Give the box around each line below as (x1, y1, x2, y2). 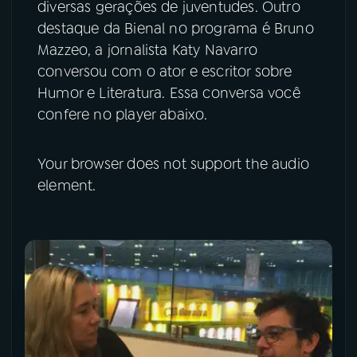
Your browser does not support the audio (37, 155, 310, 175)
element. (37, 176, 96, 196)
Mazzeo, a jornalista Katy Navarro (37, 41, 257, 61)
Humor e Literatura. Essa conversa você (37, 84, 300, 104)
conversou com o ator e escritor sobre (37, 62, 292, 82)
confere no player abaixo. (37, 105, 208, 125)
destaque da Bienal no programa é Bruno (37, 19, 314, 39)
